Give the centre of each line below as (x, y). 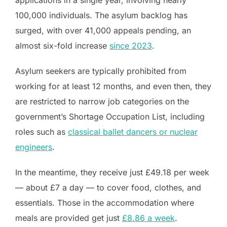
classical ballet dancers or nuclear (133, 132)
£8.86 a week (148, 218)
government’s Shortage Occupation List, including (110, 117)
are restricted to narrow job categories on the (102, 102)
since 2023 (131, 46)
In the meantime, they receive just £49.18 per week (112, 173)
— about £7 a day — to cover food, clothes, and (108, 188)
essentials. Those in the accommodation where (105, 203)
